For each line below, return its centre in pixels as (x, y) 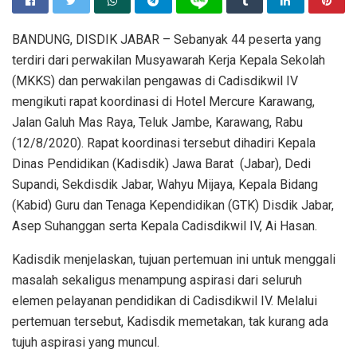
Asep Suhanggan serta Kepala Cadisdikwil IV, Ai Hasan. (165, 226)
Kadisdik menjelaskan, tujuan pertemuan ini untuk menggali (174, 259)
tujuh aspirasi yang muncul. (86, 342)
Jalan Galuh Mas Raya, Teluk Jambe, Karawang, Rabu (157, 122)
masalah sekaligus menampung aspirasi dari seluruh (157, 280)
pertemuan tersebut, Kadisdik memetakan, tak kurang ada (170, 321)
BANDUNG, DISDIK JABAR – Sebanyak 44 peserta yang (167, 39)
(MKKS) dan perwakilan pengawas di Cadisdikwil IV (155, 80)
